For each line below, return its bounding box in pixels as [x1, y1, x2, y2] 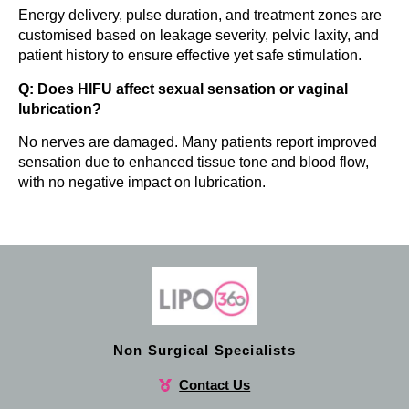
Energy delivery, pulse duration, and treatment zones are [18, 7, 382, 24]
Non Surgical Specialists [113, 342, 296, 359]
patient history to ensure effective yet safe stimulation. [18, 47, 362, 64]
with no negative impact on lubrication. [18, 173, 266, 190]
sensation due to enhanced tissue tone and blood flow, [18, 153, 369, 170]
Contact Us [179, 377, 251, 393]
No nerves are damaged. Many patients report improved [18, 133, 377, 150]
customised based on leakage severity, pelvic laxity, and [18, 27, 379, 44]
